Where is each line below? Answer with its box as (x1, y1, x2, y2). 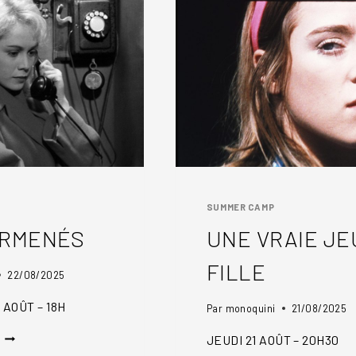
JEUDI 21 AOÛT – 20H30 (206, 331, 339, 347)
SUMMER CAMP (206, 202, 275, 213)
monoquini (225, 301, 276, 315)
